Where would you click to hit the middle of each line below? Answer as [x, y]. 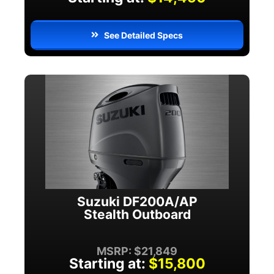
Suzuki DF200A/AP [137, 202]
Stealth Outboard [137, 215]
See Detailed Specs [144, 35]
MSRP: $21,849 [137, 251]
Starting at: [107, 264]
